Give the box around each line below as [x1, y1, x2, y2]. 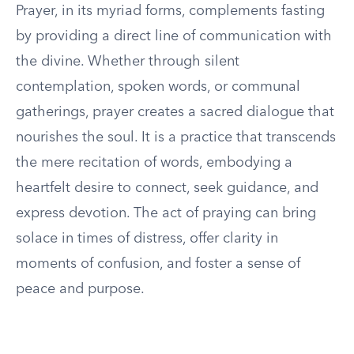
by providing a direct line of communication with [16, 29, 332, 43]
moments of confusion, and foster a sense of [16, 257, 300, 271]
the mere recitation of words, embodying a [16, 156, 292, 170]
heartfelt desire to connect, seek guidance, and [16, 181, 318, 195]
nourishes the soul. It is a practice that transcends [16, 130, 336, 145]
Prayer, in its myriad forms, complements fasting [16, 4, 325, 18]
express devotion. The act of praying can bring [16, 206, 316, 220]
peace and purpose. [16, 282, 145, 296]
